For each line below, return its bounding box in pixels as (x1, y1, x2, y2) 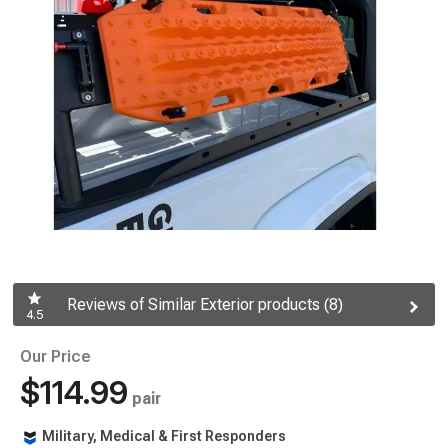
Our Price (20, 347, 91, 366)
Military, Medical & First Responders (42, 428, 286, 444)
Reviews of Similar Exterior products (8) (67, 295, 343, 315)
